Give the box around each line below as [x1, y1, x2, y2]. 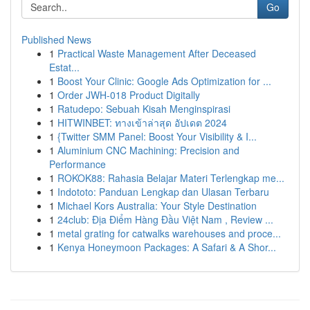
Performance [49, 157, 106, 171]
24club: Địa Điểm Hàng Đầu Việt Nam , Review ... [57, 212, 273, 226]
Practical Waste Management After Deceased [57, 46, 256, 60]
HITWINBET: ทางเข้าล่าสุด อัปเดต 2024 [57, 116, 227, 129]
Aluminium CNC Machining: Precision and [57, 143, 239, 157]
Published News [21, 33, 91, 46]
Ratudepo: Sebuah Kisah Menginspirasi [57, 102, 230, 116]
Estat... [49, 60, 80, 74]
